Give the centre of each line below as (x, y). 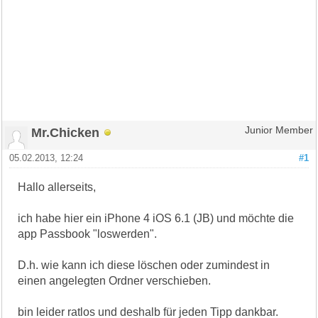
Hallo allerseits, (57, 187)
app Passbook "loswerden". (88, 234)
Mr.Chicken (66, 132)
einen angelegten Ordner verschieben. (115, 280)
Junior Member (279, 130)
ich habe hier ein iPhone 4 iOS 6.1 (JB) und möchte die (156, 218)
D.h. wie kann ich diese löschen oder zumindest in (144, 265)
